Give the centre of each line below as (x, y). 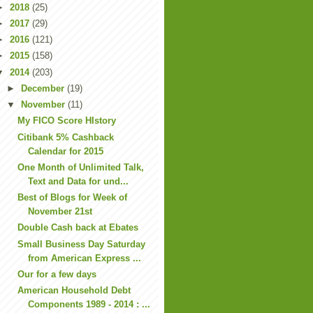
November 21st (60, 211)
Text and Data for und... (79, 181)
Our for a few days (57, 274)
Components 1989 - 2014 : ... (89, 304)
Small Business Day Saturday (82, 244)
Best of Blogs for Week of (73, 197)
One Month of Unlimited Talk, (81, 167)
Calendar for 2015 (66, 151)
